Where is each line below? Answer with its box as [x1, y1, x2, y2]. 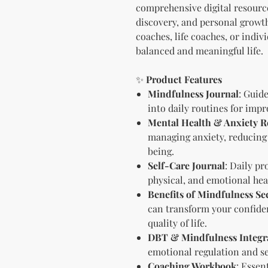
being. [148, 144, 174, 157]
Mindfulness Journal [148, 87, 239, 100]
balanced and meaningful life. [136, 44, 263, 57]
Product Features [146, 72, 222, 86]
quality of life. [148, 216, 207, 229]
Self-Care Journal [148, 159, 225, 172]
